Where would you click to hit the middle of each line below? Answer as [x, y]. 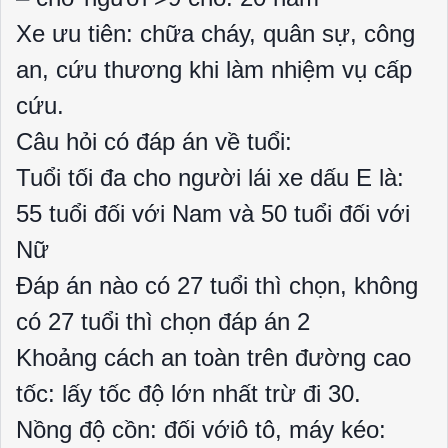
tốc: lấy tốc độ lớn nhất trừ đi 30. [188, 393]
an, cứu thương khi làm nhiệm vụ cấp [214, 69]
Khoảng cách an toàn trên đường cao [213, 357]
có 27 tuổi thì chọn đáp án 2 [163, 321]
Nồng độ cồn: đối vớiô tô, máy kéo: [201, 429]
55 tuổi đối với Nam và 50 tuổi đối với [213, 213]
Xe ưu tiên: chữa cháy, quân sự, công [215, 33]
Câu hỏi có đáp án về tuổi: [154, 141]
